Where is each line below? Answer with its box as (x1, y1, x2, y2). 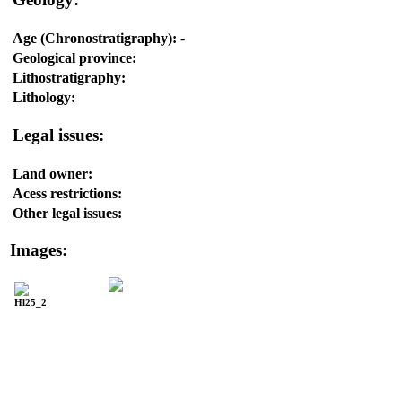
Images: (10, 240, 67, 260)
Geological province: (13, 49, 136, 66)
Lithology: (13, 89, 75, 105)
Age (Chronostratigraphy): (13, 30, 177, 46)
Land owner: (13, 165, 92, 181)
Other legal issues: (13, 205, 122, 221)
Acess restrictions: (13, 185, 122, 201)
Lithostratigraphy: (13, 69, 126, 85)
